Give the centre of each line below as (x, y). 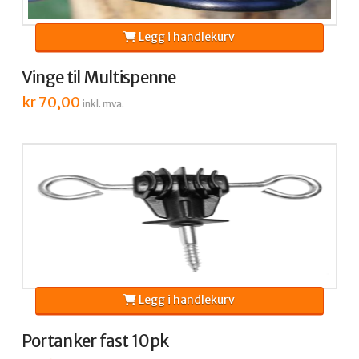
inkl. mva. (103, 104)
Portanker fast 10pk (95, 341)
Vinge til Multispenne (99, 78)
